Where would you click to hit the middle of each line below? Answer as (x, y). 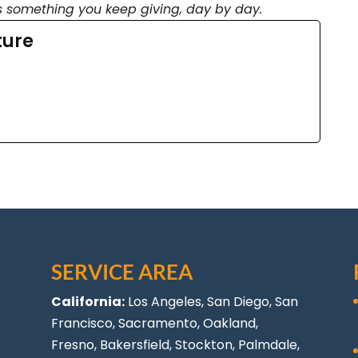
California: (88, 301)
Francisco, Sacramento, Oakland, (155, 323)
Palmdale (268, 344)
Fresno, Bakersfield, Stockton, (145, 344)
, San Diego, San (250, 301)
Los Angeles (165, 301)
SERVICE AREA (122, 271)
